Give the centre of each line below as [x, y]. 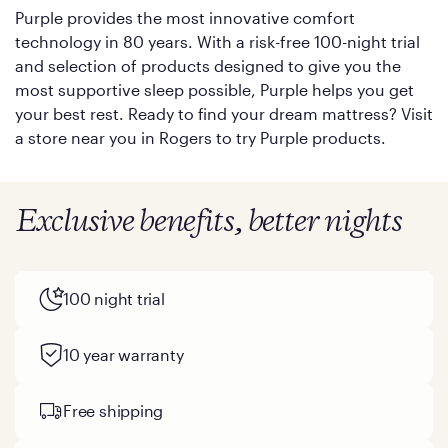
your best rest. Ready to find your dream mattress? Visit [224, 113]
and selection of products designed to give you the [208, 65]
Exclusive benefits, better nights [209, 222]
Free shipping [113, 410]
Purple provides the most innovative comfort [185, 17]
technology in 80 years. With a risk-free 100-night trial [217, 41]
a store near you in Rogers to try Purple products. [200, 137]
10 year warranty [123, 354]
